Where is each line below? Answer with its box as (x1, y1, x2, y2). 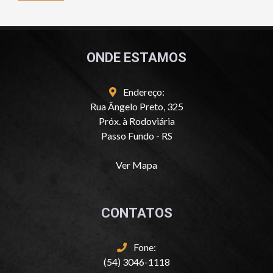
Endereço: (121, 86, 165, 98)
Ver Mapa (116, 159, 157, 171)
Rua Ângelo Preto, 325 (90, 101, 183, 113)
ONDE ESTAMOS (87, 50, 186, 66)
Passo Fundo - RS (101, 130, 172, 142)
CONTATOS (101, 205, 172, 221)
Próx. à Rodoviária (98, 115, 175, 127)
